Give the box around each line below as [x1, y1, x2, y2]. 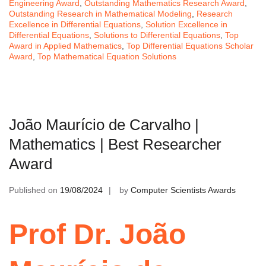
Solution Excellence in [145, 19, 227, 29]
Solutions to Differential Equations [94, 30, 220, 40]
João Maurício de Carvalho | [9, 115, 199, 134]
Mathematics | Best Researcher [9, 135, 221, 153]
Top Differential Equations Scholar [126, 40, 254, 50]
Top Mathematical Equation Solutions [37, 51, 176, 61]
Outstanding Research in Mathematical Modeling [9, 8, 192, 18]
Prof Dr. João [9, 218, 186, 251]
